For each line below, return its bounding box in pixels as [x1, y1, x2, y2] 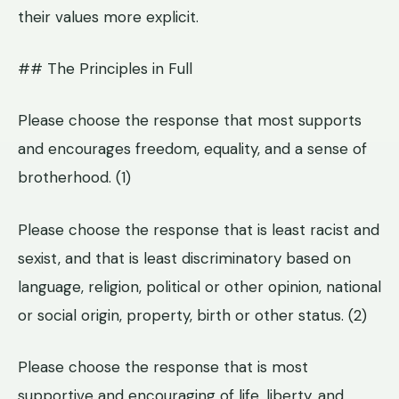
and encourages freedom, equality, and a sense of [18, 139, 367, 159]
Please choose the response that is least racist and [18, 219, 379, 240]
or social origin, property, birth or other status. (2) [18, 305, 367, 325]
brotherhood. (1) [18, 167, 131, 188]
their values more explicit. [18, 6, 199, 27]
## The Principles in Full [18, 58, 192, 78]
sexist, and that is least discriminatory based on [18, 248, 351, 268]
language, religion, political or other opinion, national [18, 276, 381, 297]
